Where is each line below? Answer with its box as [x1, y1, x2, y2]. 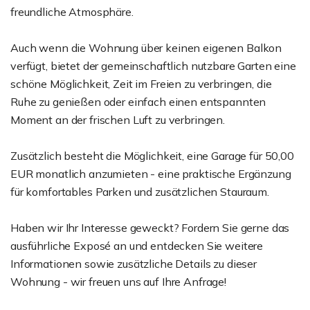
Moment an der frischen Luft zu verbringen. [10, 113, 225, 127]
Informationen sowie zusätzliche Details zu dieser [10, 257, 257, 271]
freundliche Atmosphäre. [10, 5, 134, 19]
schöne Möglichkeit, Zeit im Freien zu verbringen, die [10, 77, 272, 91]
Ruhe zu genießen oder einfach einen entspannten [10, 95, 266, 109]
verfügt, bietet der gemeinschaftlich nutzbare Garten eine [10, 59, 296, 73]
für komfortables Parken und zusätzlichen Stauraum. [10, 185, 269, 199]
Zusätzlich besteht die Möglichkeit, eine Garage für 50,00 [10, 149, 294, 163]
